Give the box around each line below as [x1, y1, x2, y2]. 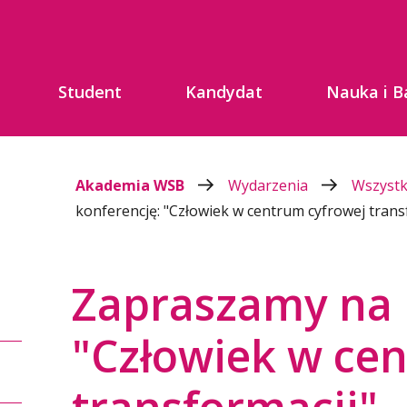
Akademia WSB [75, 175, 184, 195]
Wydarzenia [228, 175, 312, 195]
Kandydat [184, 80, 263, 103]
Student [57, 80, 122, 103]
